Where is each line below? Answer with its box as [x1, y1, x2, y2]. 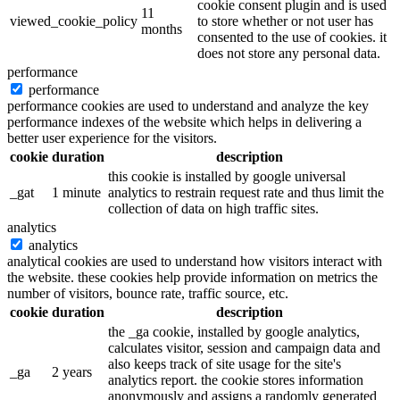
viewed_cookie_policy [10, 13, 137, 29]
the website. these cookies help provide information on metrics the [7, 270, 378, 286]
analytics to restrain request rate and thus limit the [108, 185, 384, 201]
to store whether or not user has [197, 13, 373, 29]
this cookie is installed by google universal [108, 169, 346, 185]
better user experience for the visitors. [7, 130, 217, 146]
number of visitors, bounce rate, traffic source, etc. [7, 286, 288, 302]
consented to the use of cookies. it [197, 29, 387, 46]
